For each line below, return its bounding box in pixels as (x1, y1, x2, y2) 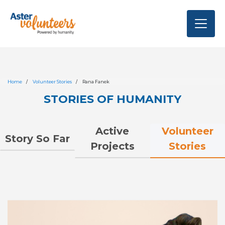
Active (95, 125, 130, 138)
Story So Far (5, 133, 70, 145)
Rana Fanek (82, 79, 109, 85)
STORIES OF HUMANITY (44, 92, 181, 106)
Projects (90, 140, 135, 153)
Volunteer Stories (33, 79, 72, 85)
